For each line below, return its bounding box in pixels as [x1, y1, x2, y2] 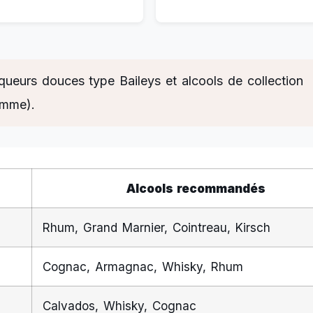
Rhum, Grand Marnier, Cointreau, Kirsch [43, 219, 270, 235]
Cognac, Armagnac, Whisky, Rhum [43, 259, 243, 274]
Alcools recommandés [126, 180, 266, 196]
